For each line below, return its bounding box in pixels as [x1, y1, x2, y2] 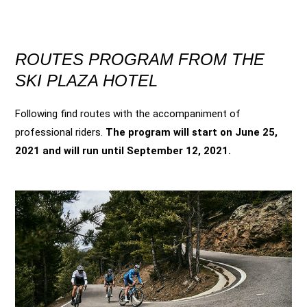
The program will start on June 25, [106, 126, 278, 138]
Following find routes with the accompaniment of [15, 108, 241, 120]
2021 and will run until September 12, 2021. [15, 145, 231, 157]
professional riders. [15, 126, 106, 138]
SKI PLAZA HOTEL [15, 71, 158, 90]
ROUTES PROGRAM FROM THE [15, 50, 265, 69]
